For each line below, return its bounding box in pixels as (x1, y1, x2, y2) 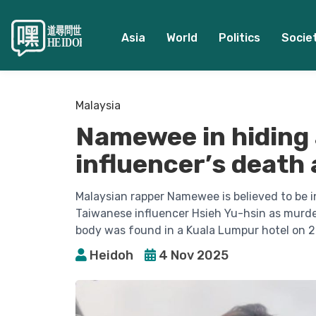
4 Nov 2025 (159, 247, 229, 263)
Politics (218, 31, 260, 44)
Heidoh (90, 247, 133, 263)
